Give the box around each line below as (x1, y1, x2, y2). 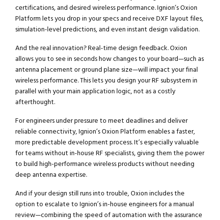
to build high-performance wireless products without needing (15, 159, 194, 169)
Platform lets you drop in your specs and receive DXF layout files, (15, 14, 203, 24)
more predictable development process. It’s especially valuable (15, 137, 199, 148)
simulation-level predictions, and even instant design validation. (15, 25, 199, 35)
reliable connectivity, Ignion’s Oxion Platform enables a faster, (15, 127, 195, 137)
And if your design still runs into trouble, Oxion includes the (15, 189, 185, 199)
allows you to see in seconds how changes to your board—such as (15, 54, 204, 64)
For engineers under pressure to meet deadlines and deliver (15, 116, 188, 126)
